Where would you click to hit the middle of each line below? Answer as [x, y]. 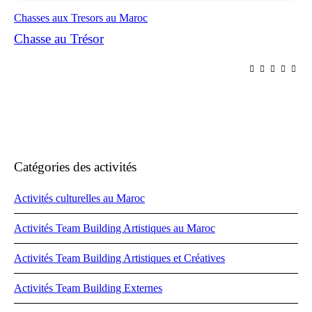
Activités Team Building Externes [88, 288]
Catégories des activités [75, 167]
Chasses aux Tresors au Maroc [81, 18]
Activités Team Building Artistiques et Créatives [119, 258]
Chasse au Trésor [59, 39]
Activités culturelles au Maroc [79, 198]
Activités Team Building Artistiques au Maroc [115, 228]
